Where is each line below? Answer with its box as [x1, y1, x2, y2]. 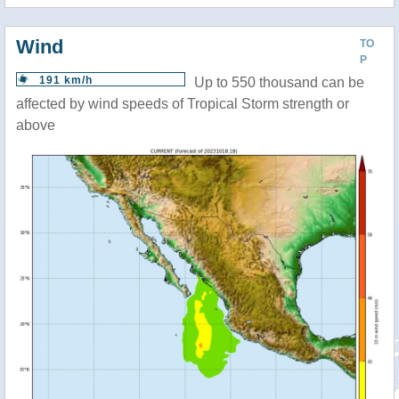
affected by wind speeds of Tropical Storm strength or [16, 96, 349, 111]
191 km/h [39, 74, 93, 86]
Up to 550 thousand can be [194, 75, 364, 90]
